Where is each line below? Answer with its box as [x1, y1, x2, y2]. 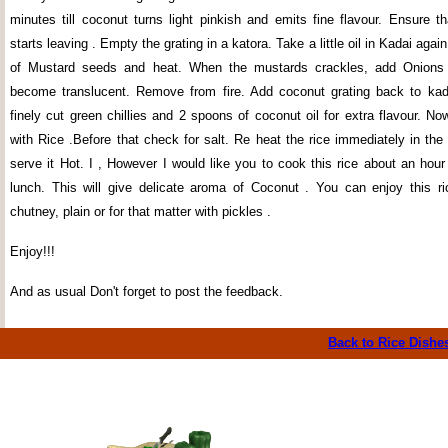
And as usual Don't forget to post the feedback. [10, 284, 283, 299]
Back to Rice [328, 335, 409, 350]
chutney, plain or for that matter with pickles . [10, 204, 275, 219]
